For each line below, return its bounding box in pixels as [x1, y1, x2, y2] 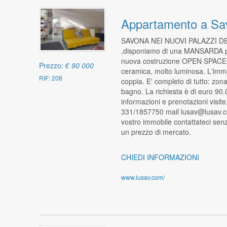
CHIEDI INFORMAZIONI [121, 152, 199, 162]
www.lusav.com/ [121, 172, 165, 181]
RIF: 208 [39, 73, 63, 83]
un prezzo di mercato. [121, 126, 191, 137]
